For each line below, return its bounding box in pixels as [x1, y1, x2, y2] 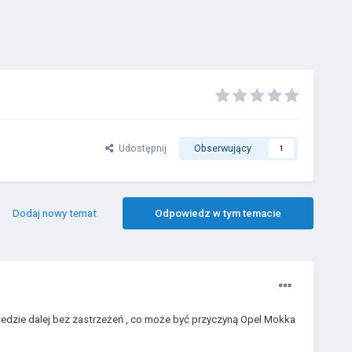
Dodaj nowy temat [12, 207, 97, 220]
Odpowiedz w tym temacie [154, 207, 281, 220]
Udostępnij [113, 142, 167, 155]
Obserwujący [193, 142, 251, 155]
